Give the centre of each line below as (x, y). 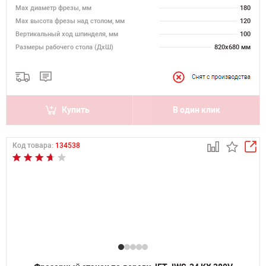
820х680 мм (232, 47)
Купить (76, 110)
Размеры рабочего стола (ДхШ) (64, 47)
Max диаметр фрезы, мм (53, 8)
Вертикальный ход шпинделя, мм (67, 34)
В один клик (196, 110)
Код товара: (34, 145)
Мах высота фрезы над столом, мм (70, 21)
